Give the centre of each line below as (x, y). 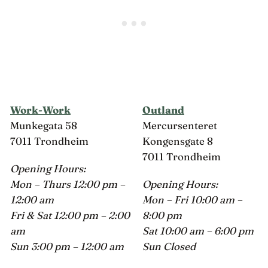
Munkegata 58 (44, 125)
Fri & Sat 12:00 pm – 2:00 (70, 215)
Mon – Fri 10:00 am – (192, 200)
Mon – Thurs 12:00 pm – (68, 184)
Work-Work (40, 109)
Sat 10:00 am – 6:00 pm (198, 231)
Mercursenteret (180, 125)
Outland (163, 109)
